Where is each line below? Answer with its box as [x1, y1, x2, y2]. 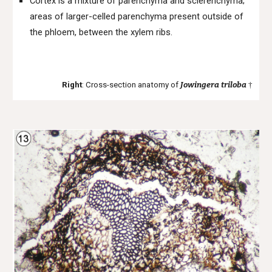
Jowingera [180, 80, 219, 90]
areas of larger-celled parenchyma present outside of [30, 11, 244, 22]
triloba [220, 80, 246, 90]
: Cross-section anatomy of [81, 80, 180, 89]
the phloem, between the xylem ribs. [30, 27, 173, 38]
